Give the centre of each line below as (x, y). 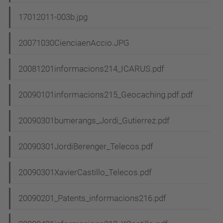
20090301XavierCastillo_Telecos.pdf (85, 172)
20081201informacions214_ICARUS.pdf (91, 69)
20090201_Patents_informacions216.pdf (92, 198)
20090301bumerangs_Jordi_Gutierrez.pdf (94, 121)
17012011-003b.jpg (53, 17)
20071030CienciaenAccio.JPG (74, 43)
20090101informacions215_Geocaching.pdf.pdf (106, 95)
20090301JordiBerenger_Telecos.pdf (86, 147)
